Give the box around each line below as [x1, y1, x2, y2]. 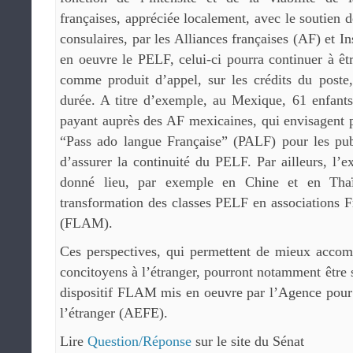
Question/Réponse [87, 333, 191, 349]
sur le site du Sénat [191, 333, 304, 349]
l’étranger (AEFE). [60, 305, 168, 321]
